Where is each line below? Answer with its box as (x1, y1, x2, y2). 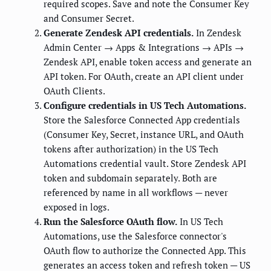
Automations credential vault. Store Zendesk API (44, 157, 246, 170)
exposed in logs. (44, 201, 109, 214)
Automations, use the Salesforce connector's (44, 230, 227, 243)
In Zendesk (194, 27, 241, 39)
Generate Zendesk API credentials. (44, 27, 194, 39)
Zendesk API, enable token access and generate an (44, 56, 252, 68)
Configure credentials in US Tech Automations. (44, 99, 246, 112)
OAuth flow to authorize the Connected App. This (44, 244, 246, 257)
